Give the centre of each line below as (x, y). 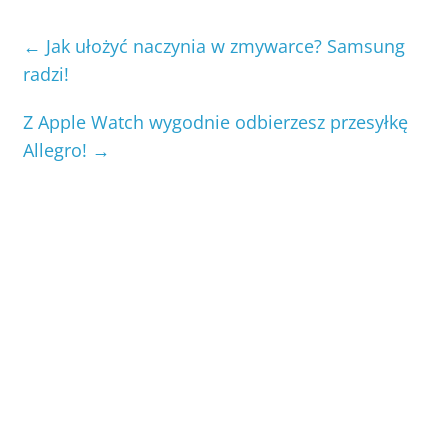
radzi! (46, 73)
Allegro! (58, 149)
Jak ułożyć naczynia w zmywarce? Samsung (223, 45)
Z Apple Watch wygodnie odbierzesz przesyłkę (216, 121)
